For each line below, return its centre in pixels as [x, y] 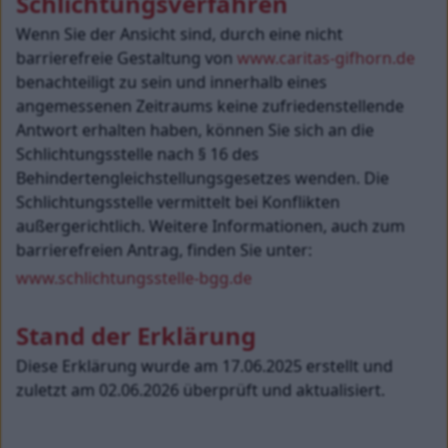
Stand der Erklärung [136, 335]
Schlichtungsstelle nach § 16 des [139, 154]
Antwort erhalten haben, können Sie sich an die [197, 130]
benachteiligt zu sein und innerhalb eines [173, 82]
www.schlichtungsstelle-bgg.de [134, 278]
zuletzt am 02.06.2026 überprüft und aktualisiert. [200, 390]
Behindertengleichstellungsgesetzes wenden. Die [204, 178]
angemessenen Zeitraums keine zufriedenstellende [212, 106]
